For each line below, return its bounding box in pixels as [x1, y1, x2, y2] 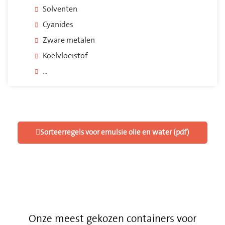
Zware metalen [43, 35, 95, 46]
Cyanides [43, 19, 73, 31]
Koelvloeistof [43, 50, 88, 62]
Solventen [43, 4, 77, 15]
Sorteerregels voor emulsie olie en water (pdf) [40, 127, 189, 138]
